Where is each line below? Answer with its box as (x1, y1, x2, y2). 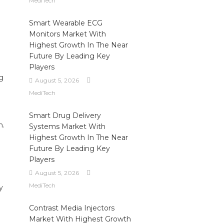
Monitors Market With (28, 29, 106, 38)
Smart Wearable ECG (28, 18, 102, 27)
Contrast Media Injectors (28, 203, 114, 212)
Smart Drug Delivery (28, 111, 101, 120)
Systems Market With (28, 122, 105, 131)
